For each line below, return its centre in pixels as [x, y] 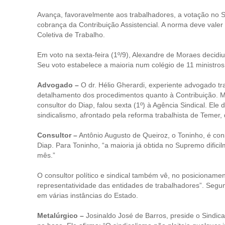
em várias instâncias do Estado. [88, 195]
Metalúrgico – [61, 215]
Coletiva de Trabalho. [71, 35]
